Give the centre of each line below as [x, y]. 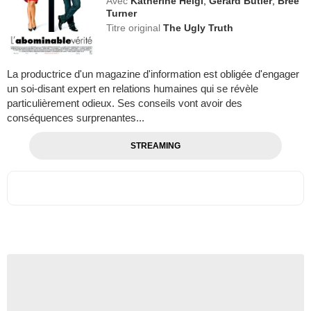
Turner [122, 13]
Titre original [135, 28]
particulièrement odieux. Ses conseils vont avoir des [125, 103]
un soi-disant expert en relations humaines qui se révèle [133, 88]
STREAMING [155, 145]
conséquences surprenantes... [76, 117]
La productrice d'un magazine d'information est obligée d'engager [153, 74]
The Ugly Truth [199, 28]
